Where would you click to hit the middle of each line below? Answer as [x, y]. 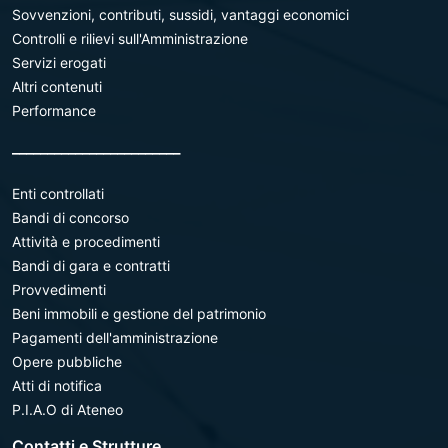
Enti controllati [58, 193]
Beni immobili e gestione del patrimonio [139, 313]
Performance [54, 110]
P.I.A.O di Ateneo [67, 409]
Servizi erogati [59, 62]
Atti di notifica [57, 385]
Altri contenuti [57, 86]
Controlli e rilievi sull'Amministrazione [130, 38]
